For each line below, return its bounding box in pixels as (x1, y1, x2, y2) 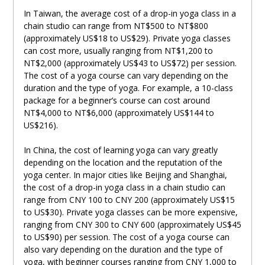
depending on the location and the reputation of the (23, 157, 222, 169)
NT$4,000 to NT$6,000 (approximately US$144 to (23, 107, 214, 119)
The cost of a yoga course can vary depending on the (23, 70, 228, 82)
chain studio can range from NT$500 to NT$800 (23, 20, 208, 32)
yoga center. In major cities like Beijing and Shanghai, (23, 169, 227, 181)
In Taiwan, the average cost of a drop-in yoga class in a (23, 8, 236, 20)
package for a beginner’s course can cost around (23, 95, 210, 106)
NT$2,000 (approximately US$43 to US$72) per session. (23, 57, 237, 69)
